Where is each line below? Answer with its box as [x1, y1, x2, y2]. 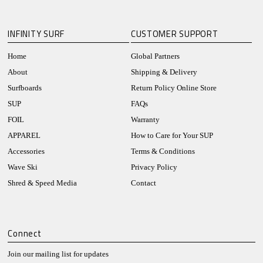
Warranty [130, 115, 160, 124]
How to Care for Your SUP [130, 131, 213, 140]
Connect [8, 226, 42, 240]
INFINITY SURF [8, 26, 65, 41]
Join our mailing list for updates [8, 249, 109, 258]
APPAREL [8, 131, 41, 140]
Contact [130, 178, 156, 187]
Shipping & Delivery [130, 68, 197, 76]
